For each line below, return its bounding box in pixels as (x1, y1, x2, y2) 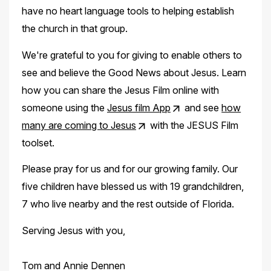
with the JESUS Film (148, 119, 239, 131)
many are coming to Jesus (21, 119, 136, 131)
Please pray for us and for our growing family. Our (21, 163, 238, 175)
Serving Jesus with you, (21, 224, 125, 237)
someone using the (21, 101, 107, 114)
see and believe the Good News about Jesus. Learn (21, 66, 246, 79)
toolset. (21, 136, 54, 149)
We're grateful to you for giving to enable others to (21, 48, 242, 61)
